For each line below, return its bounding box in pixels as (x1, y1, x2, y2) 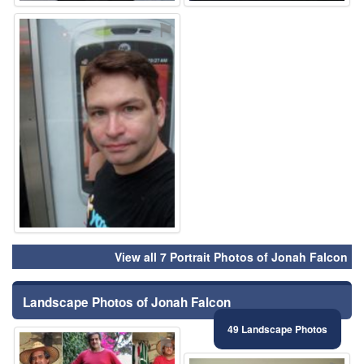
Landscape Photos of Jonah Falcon (23, 293, 231, 312)
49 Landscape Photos (227, 322, 327, 337)
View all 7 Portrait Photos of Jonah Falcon (115, 249, 348, 266)
